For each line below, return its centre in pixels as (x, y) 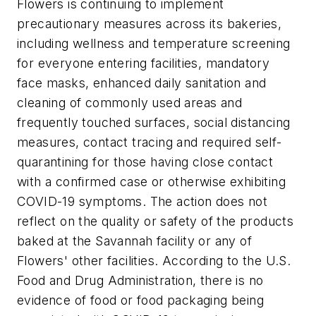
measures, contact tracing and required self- (150, 142)
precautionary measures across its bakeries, (150, 23)
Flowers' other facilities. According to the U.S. (154, 260)
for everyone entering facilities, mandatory (144, 63)
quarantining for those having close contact (145, 162)
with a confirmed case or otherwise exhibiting (151, 181)
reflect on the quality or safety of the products (156, 221)
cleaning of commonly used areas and (129, 102)
